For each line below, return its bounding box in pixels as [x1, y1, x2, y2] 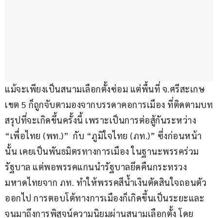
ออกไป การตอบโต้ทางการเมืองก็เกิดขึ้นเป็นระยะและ [5, 192, 204, 204]
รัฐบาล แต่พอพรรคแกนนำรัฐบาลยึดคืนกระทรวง [5, 161, 187, 173]
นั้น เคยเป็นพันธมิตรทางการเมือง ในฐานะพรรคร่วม [5, 145, 199, 157]
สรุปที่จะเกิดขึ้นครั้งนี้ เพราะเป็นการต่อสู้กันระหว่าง [5, 114, 199, 126]
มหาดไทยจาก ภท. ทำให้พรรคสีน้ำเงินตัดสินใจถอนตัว [5, 177, 206, 188]
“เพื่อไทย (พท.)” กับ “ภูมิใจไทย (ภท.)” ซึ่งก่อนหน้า [5, 130, 202, 142]
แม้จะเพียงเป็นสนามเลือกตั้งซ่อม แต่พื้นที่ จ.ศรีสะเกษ [5, 83, 207, 95]
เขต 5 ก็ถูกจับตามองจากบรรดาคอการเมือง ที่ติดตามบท [5, 99, 213, 110]
